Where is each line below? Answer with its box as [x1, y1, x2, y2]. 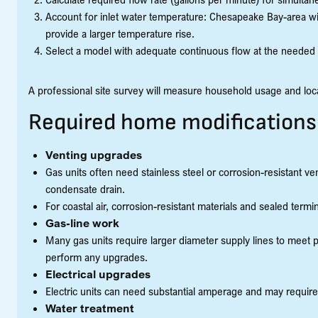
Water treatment [45, 301, 134, 316]
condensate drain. [45, 182, 125, 197]
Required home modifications [28, 109, 317, 137]
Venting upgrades [45, 148, 142, 163]
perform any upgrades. [45, 250, 148, 265]
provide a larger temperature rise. [45, 26, 194, 41]
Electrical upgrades [45, 267, 150, 282]
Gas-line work [45, 216, 119, 231]
